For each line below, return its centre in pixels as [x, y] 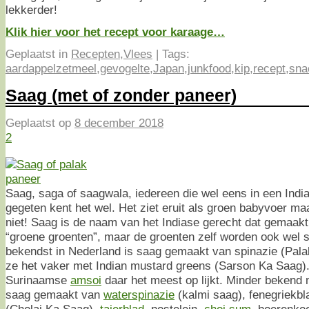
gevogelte [125, 68]
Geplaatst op [40, 123]
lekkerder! [31, 9]
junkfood [209, 68]
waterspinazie [139, 294]
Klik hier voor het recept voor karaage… [115, 31]
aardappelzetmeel [51, 68]
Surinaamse [38, 280]
